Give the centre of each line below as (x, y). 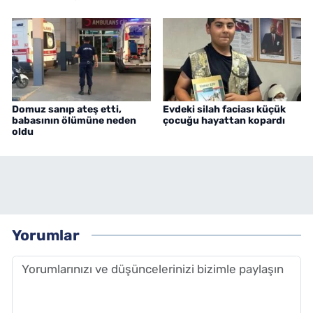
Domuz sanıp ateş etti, (67, 110)
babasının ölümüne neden (74, 121)
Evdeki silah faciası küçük (224, 110)
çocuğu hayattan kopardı (224, 121)
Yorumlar (46, 235)
